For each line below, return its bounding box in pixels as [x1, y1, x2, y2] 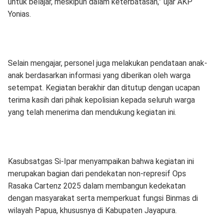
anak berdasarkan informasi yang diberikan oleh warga [7, 71, 191, 80]
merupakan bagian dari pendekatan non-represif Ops [7, 169, 186, 178]
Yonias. [7, 9, 31, 19]
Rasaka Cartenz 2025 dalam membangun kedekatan [7, 181, 186, 191]
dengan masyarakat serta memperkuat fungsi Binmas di [7, 193, 198, 203]
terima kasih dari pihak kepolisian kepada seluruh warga [7, 95, 195, 105]
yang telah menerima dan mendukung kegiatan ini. [7, 108, 176, 117]
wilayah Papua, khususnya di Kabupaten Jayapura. [7, 206, 177, 215]
